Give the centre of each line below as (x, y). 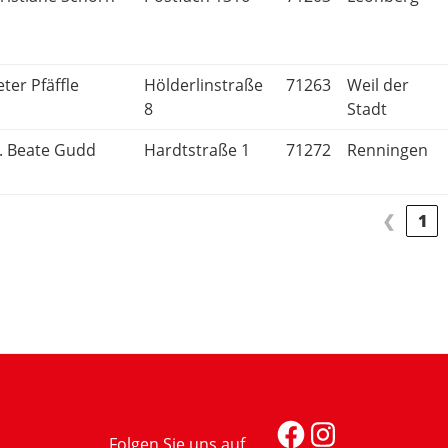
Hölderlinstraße (203, 85)
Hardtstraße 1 (197, 150)
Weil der (378, 85)
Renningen (387, 150)
